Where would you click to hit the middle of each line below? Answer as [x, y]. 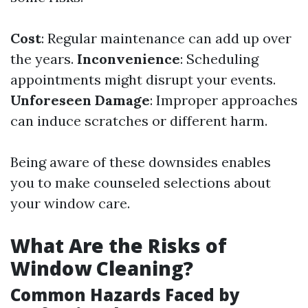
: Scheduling [219, 59]
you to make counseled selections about [141, 183]
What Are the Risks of [119, 245]
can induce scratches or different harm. [139, 121]
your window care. [70, 203]
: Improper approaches [224, 100]
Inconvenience [129, 59]
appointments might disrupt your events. [143, 79]
